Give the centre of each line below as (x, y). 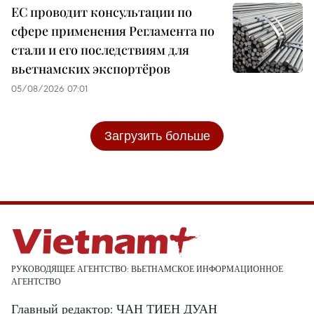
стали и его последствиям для (100, 49)
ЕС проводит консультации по (102, 12)
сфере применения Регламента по (113, 30)
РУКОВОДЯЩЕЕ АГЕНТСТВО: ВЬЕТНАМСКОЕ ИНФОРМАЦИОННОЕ (147, 268)
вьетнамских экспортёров (91, 68)
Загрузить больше (157, 135)
